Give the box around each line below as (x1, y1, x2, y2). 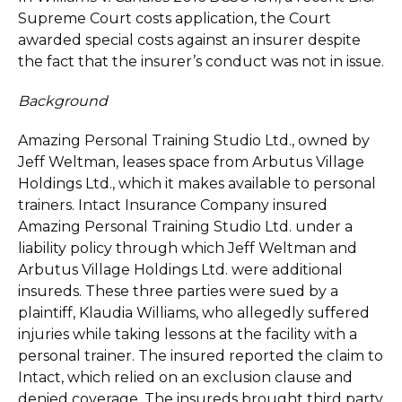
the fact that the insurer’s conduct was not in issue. (18, 53, 384, 70)
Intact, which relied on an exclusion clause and (18, 369, 353, 386)
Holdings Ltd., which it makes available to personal (18, 175, 376, 192)
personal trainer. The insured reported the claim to (18, 347, 383, 364)
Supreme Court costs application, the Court (18, 10, 331, 27)
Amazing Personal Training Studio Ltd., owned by (18, 132, 370, 149)
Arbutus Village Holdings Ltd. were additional (18, 261, 343, 278)
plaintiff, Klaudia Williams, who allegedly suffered (18, 304, 370, 321)
